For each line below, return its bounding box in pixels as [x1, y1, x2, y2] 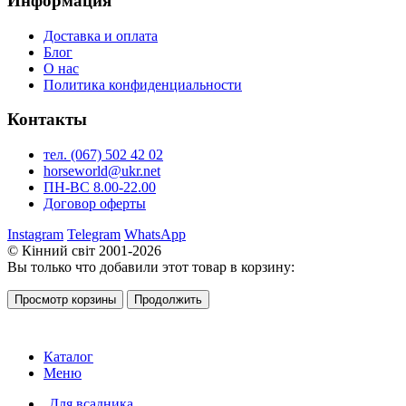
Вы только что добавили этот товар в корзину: [7, 259, 295, 275]
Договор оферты [43, 196, 146, 212]
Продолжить [134, 293, 202, 307]
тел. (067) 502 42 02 [43, 147, 163, 163]
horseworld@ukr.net [43, 163, 160, 179]
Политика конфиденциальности [43, 76, 242, 92]
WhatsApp [124, 227, 186, 243]
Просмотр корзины [14, 293, 116, 307]
